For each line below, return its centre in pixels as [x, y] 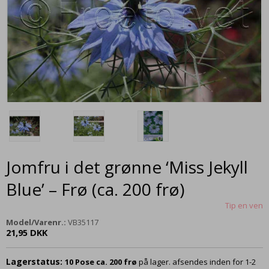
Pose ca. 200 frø [106, 261]
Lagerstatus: [34, 261]
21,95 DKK [27, 232]
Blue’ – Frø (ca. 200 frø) [95, 189]
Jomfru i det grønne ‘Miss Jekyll [127, 167]
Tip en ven [244, 205]
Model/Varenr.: [36, 222]
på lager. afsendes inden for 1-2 [197, 261]
